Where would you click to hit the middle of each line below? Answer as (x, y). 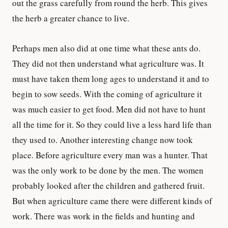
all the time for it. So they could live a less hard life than (112, 124)
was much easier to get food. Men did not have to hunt (109, 109)
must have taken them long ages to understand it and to (111, 78)
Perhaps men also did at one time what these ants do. (106, 48)
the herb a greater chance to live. (71, 18)
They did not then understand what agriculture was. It (108, 63)
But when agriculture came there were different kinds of (112, 201)
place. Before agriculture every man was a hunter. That (110, 155)
